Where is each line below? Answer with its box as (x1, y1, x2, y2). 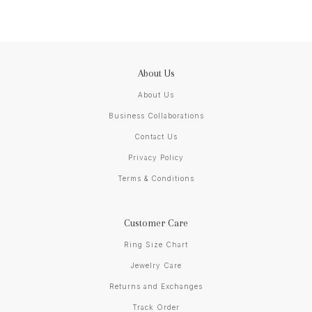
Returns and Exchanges (109, 282, 203, 291)
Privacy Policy (128, 153, 184, 162)
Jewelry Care (130, 261, 182, 270)
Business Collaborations (108, 111, 204, 120)
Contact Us (134, 132, 178, 141)
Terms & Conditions (118, 174, 194, 183)
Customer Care (124, 217, 188, 229)
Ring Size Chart (124, 240, 188, 249)
